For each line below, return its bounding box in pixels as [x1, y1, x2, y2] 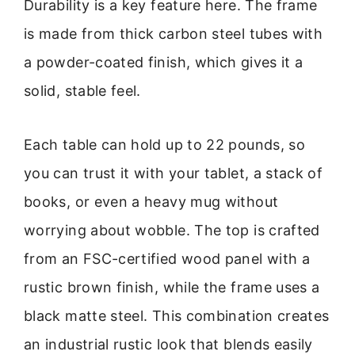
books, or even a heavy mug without [24, 193, 279, 211]
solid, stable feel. [24, 82, 141, 99]
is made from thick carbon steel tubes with [24, 25, 323, 42]
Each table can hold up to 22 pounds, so [24, 136, 306, 154]
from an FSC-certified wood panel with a [24, 250, 311, 268]
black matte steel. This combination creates [24, 307, 330, 325]
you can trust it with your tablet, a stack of [24, 165, 323, 182]
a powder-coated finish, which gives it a [24, 53, 303, 71]
